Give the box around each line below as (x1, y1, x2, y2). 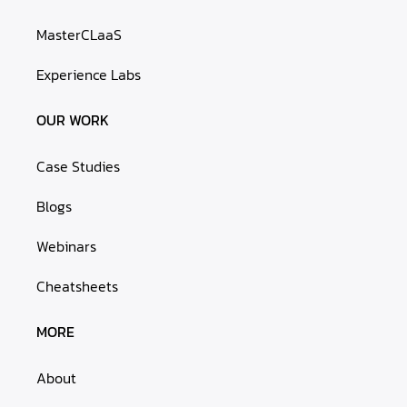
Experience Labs (36, 64, 141, 86)
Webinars (36, 235, 96, 258)
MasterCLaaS (36, 24, 122, 46)
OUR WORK (36, 109, 109, 132)
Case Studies (36, 155, 120, 178)
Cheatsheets (36, 275, 118, 298)
